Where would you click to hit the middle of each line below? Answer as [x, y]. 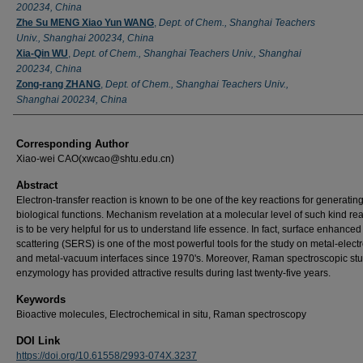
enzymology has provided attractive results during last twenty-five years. [173, 273]
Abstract [37, 185]
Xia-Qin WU [42, 53]
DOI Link [38, 340]
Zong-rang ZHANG [58, 84]
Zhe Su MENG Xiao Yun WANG [85, 22]
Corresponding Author [73, 143]
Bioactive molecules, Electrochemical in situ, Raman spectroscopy [161, 314]
